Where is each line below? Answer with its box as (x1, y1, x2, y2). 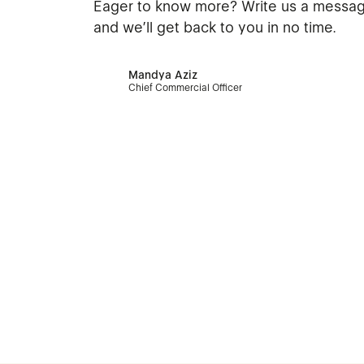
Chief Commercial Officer (128, 81, 243, 93)
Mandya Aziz (128, 67, 198, 81)
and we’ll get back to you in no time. (93, 18, 336, 36)
